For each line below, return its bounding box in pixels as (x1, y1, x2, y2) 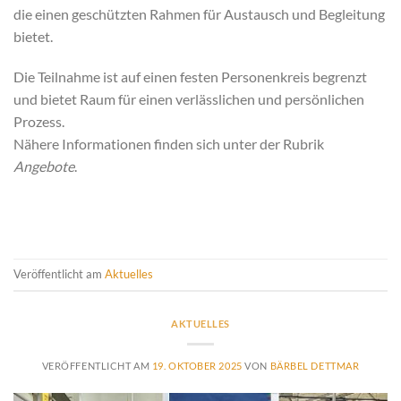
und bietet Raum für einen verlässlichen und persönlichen (13, 90, 364, 108)
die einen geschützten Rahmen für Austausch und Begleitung (13, 4, 385, 22)
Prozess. (13, 113, 64, 131)
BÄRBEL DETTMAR (269, 360, 360, 372)
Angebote (13, 158, 74, 175)
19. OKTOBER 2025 (151, 360, 243, 372)
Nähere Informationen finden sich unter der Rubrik (13, 135, 324, 153)
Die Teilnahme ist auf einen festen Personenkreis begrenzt (13, 68, 367, 86)
